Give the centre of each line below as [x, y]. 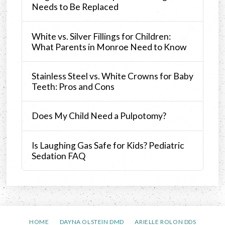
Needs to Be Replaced [75, 7]
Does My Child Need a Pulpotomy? [99, 116]
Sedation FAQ [58, 156]
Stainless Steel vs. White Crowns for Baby [112, 76]
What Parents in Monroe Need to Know [109, 47]
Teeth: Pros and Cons [73, 86]
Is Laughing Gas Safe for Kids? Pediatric [108, 145]
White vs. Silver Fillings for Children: [101, 36]
